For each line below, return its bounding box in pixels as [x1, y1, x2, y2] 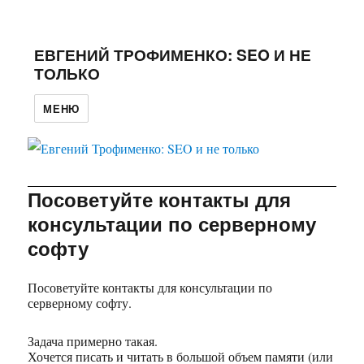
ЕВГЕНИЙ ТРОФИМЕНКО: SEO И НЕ [34, 42, 312, 66]
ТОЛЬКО [34, 61, 101, 84]
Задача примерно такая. [28, 331, 158, 349]
